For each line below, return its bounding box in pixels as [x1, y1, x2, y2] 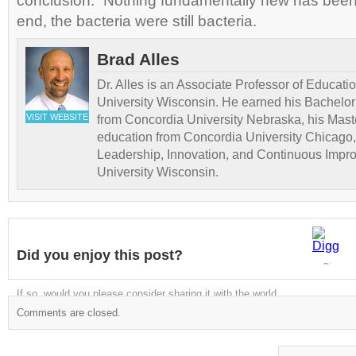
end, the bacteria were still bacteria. [17, 12, 257, 30]
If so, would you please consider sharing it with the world [17, 288, 277, 300]
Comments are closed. [17, 307, 121, 319]
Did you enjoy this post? [17, 247, 183, 264]
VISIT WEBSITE [26, 112, 88, 122]
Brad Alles [97, 50, 180, 69]
